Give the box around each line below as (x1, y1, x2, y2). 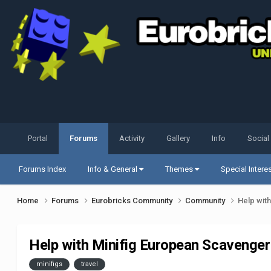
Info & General (88, 165, 140, 174)
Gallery (166, 134, 191, 143)
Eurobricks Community (91, 196, 175, 206)
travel (81, 260, 99, 269)
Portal (28, 134, 48, 143)
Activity (119, 134, 145, 143)
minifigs (36, 260, 63, 269)
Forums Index (19, 165, 67, 174)
